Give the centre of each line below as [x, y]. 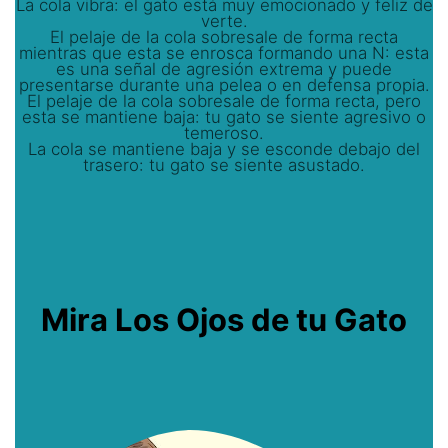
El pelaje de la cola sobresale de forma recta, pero [224, 101]
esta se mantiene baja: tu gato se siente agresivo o [224, 117]
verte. [224, 21]
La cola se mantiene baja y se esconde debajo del [224, 149]
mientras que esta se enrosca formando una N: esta [224, 53]
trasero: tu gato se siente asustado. [224, 165]
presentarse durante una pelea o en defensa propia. [224, 85]
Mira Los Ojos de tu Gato [224, 320]
